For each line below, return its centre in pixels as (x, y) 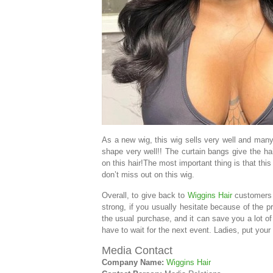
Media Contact (137, 251)
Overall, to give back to (145, 196)
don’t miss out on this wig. (148, 175)
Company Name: (133, 263)
